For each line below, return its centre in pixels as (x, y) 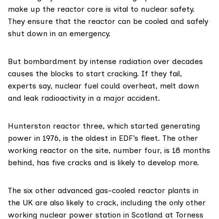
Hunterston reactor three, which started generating (104, 126)
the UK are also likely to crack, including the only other (107, 203)
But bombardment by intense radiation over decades (105, 62)
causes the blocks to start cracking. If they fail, (95, 74)
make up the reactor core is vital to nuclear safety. (101, 9)
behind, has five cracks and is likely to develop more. (103, 163)
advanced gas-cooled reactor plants (124, 191)
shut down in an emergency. (59, 34)
